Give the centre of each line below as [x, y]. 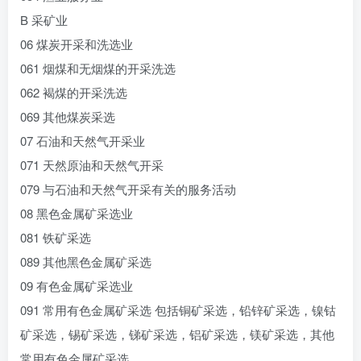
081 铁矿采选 [56, 237]
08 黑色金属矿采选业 [77, 213]
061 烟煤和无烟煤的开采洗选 [98, 68]
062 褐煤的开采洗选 [74, 92]
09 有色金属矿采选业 [77, 286]
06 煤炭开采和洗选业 [77, 44]
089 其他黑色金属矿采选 [86, 261]
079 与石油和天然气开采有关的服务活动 [128, 189]
